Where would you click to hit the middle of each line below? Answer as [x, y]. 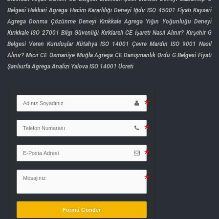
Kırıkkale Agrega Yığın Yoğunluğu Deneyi [155, 22]
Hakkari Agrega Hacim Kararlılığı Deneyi [80, 11]
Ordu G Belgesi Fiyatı [185, 55]
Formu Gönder [82, 210]
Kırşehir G [199, 33]
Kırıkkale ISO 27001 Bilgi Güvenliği [53, 33]
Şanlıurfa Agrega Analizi [38, 67]
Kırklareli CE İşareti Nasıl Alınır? [142, 33]
